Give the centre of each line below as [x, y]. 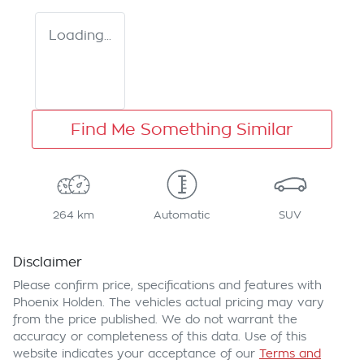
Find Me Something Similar [182, 130]
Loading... [80, 36]
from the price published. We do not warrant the [155, 320]
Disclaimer [48, 263]
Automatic [182, 215]
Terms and [290, 354]
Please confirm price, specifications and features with [167, 286]
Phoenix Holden [58, 303]
